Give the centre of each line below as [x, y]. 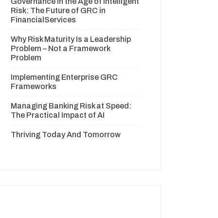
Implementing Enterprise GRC [64, 77]
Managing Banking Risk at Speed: [71, 106]
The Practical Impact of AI [58, 115]
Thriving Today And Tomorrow [66, 135]
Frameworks [34, 86]
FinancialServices [43, 20]
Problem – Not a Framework [60, 48]
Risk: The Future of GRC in [58, 10]
